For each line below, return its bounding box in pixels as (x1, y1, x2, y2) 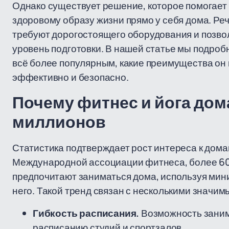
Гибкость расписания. (33, 207, 140, 220)
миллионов (12, 113, 106, 131)
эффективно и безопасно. (12, 71, 129, 84)
